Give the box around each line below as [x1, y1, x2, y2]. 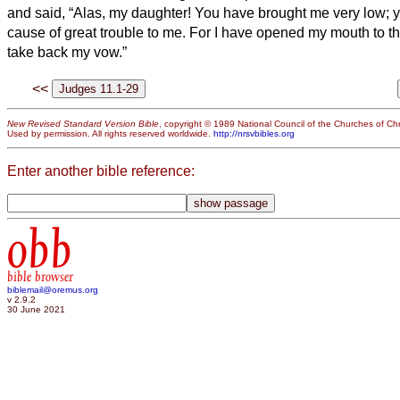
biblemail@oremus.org [7, 284, 98, 295]
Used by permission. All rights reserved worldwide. [7, 128, 213, 138]
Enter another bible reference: [7, 162, 195, 179]
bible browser [7, 268, 73, 285]
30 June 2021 [7, 304, 65, 314]
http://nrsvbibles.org [213, 128, 295, 138]
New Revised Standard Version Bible [7, 118, 159, 129]
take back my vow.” [7, 45, 127, 61]
